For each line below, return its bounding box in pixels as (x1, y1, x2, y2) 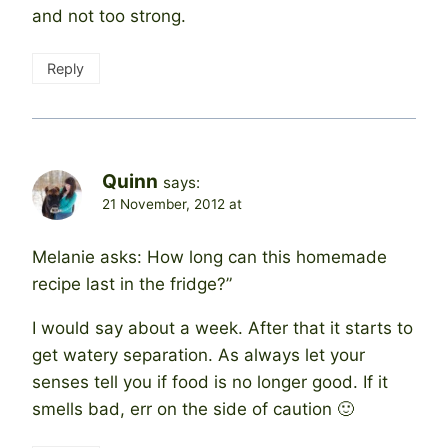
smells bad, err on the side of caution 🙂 (32, 398, 354, 419)
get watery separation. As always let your (32, 344, 365, 365)
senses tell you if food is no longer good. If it (32, 371, 388, 392)
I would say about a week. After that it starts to (32, 317, 413, 338)
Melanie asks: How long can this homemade (32, 246, 387, 267)
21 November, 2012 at (102, 195, 242, 212)
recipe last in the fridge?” (32, 273, 232, 294)
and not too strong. (32, 5, 186, 26)
